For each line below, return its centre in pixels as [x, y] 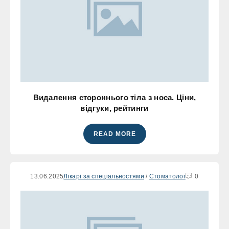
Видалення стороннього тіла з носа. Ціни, [114, 97]
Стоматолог [167, 176]
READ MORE [114, 134]
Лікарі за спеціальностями [104, 176]
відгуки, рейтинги [114, 108]
